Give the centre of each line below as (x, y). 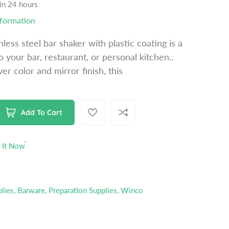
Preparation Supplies (83, 190)
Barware (31, 190)
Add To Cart (41, 112)
